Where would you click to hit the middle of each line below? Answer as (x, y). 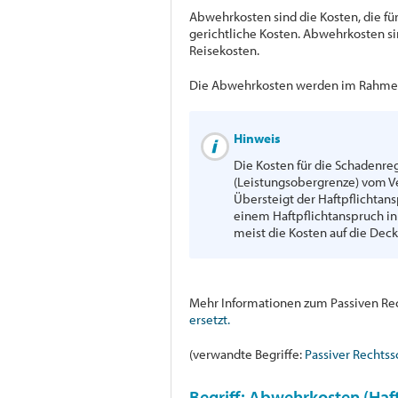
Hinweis (257, 138)
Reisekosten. (224, 50)
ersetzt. (210, 319)
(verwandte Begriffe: (247, 354)
